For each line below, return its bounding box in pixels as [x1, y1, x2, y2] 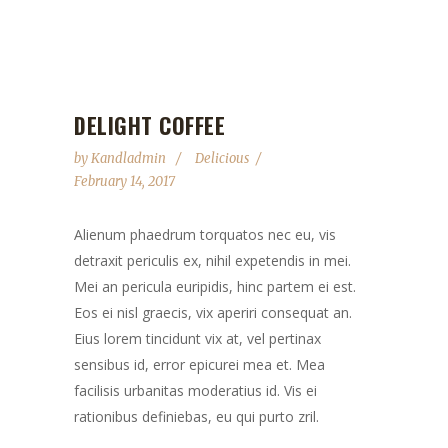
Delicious [195, 150, 249, 167]
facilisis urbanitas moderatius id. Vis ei [74, 381, 317, 400]
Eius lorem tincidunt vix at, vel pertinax [74, 329, 321, 348]
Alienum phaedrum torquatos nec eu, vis [74, 225, 336, 244]
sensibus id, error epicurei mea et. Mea [74, 355, 325, 374]
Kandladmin [91, 150, 169, 167]
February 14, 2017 [74, 173, 175, 190]
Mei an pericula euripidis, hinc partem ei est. [74, 277, 356, 296]
